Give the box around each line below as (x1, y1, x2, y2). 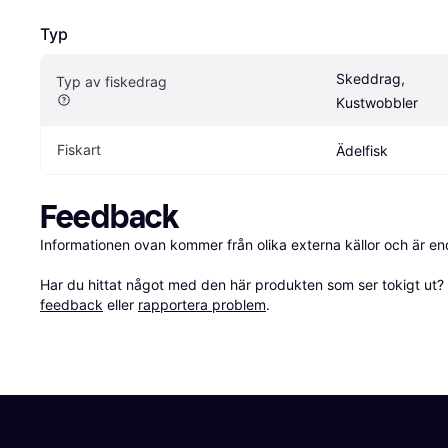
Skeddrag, (336, 70, 405, 88)
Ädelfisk (336, 142, 388, 160)
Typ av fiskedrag (56, 73, 167, 91)
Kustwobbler (336, 94, 418, 112)
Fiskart (57, 141, 101, 159)
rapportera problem (138, 296, 266, 314)
